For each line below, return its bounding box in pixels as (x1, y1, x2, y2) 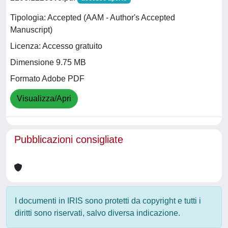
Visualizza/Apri (17, 94, 71, 103)
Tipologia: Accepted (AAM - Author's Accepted (10, 13, 175, 22)
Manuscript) (10, 25, 52, 35)
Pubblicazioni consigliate (14, 134, 123, 145)
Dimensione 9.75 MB (10, 58, 86, 67)
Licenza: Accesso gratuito (10, 42, 102, 51)
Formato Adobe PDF (10, 74, 84, 83)
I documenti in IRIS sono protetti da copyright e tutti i (15, 196, 201, 205)
